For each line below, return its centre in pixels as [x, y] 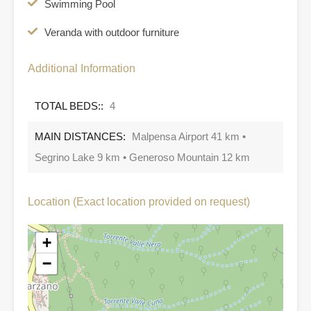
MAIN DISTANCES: [80, 136]
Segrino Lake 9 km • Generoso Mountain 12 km [142, 157]
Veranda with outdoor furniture [112, 32]
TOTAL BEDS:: [69, 106]
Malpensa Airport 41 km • [189, 136]
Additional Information [82, 68]
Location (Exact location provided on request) [139, 201]
